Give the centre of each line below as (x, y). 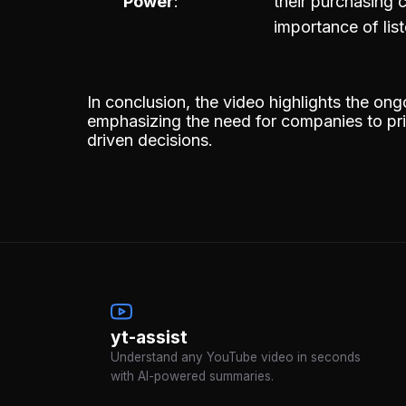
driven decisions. (150, 140)
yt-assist (149, 337)
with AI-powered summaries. (192, 376)
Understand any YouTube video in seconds (236, 357)
